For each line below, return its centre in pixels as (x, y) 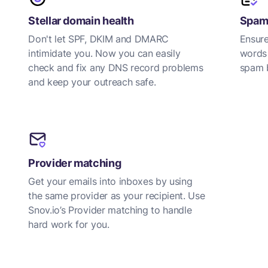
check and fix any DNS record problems (116, 68)
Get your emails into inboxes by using (110, 181)
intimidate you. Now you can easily (104, 53)
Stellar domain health (81, 21)
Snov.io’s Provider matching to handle (110, 210)
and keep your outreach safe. (92, 82)
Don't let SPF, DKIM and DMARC (99, 39)
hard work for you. (69, 224)
